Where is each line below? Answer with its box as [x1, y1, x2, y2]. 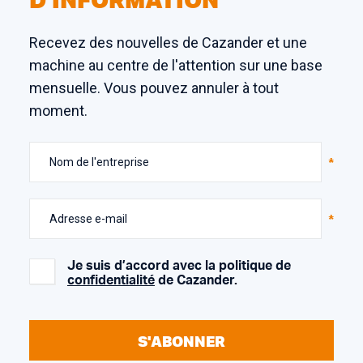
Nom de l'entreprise [49, 155, 149, 169]
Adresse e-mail [49, 211, 127, 225]
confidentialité [67, 274, 155, 287]
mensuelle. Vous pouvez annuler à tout [29, 79, 279, 96]
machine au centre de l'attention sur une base [29, 57, 322, 74]
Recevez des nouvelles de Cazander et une [29, 34, 307, 51]
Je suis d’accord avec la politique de [67, 259, 291, 272]
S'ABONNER [138, 331, 225, 351]
